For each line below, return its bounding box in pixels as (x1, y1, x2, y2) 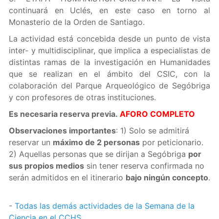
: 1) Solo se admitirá (115, 126, 189, 135)
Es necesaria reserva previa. (8, 109, 120, 119)
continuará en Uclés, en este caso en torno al (8, 5, 211, 15)
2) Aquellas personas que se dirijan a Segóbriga (8, 149, 188, 159)
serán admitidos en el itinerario (8, 173, 126, 182)
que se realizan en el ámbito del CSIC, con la (8, 69, 211, 79)
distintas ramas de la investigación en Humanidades (8, 57, 211, 67)
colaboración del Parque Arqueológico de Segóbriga (8, 81, 211, 90)
